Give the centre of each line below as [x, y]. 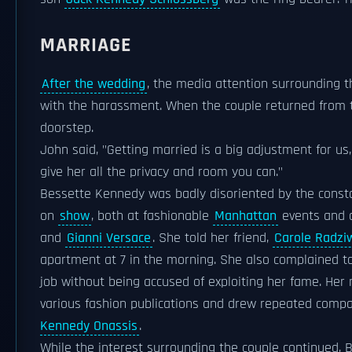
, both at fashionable [152, 216]
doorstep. [67, 128]
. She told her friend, [213, 238]
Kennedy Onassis [89, 326]
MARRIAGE [86, 45]
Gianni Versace [109, 238]
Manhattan [246, 216]
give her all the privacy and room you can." [161, 172]
